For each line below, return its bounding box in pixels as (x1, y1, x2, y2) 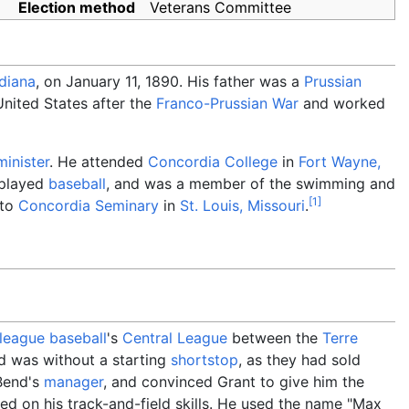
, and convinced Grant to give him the (103, 372, 364, 391)
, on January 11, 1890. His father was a (36, 72, 304, 90)
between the (227, 328, 322, 347)
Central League (122, 328, 227, 347)
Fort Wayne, (299, 152, 381, 171)
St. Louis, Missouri (180, 196, 305, 215)
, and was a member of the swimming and (106, 174, 395, 193)
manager (44, 372, 103, 391)
